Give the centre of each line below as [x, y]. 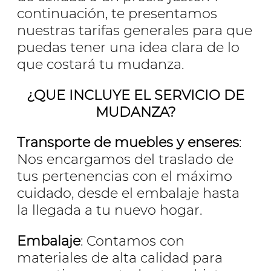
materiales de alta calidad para [120, 257]
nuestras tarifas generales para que [135, 31]
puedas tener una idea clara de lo [128, 47]
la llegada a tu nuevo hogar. [109, 210]
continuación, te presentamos [117, 14]
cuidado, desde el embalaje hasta [128, 193]
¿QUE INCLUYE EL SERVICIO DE [135, 95]
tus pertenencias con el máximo [125, 176]
